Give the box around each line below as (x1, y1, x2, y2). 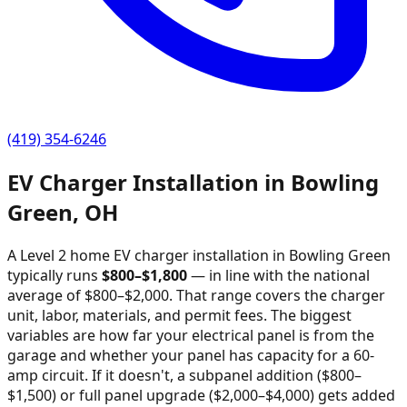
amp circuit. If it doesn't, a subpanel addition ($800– (7, 364, 362, 385)
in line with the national (209, 264, 370, 285)
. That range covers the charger (169, 284, 385, 305)
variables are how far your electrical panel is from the (7, 324, 374, 345)
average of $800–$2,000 (7, 284, 169, 305)
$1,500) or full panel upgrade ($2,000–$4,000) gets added (7, 384, 395, 405)
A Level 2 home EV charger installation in (7, 244, 289, 265)
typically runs (7, 264, 98, 285)
